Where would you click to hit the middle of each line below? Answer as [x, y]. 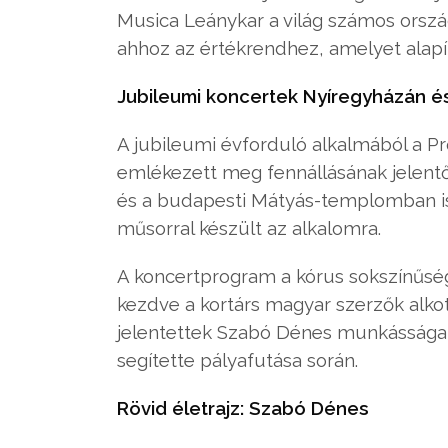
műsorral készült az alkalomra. [249, 228]
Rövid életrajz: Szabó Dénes [243, 408]
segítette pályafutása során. [237, 360]
